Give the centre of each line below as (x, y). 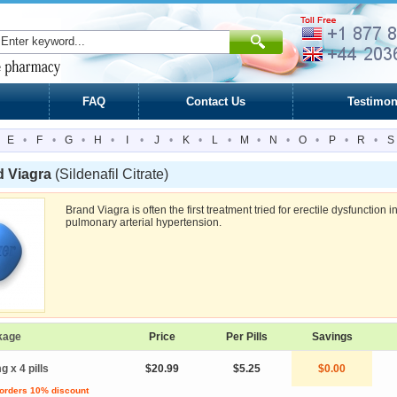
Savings (332, 337)
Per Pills (247, 337)
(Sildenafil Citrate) (112, 174)
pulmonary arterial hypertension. (144, 222)
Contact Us (216, 101)
